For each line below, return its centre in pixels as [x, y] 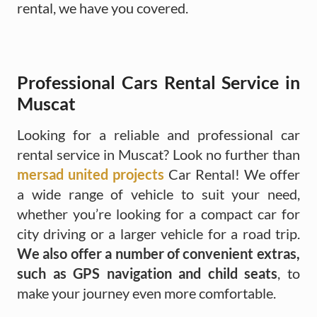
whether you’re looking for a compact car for [158, 213]
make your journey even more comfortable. [146, 293]
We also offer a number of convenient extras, [158, 253]
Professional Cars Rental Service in [158, 82]
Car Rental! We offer [232, 174]
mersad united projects [91, 174]
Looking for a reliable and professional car [158, 134]
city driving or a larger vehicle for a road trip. [158, 233]
